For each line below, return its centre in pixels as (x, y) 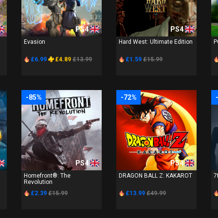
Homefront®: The (47, 175)
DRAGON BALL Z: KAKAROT (155, 175)
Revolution (38, 182)
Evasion (35, 42)
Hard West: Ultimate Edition (156, 42)
